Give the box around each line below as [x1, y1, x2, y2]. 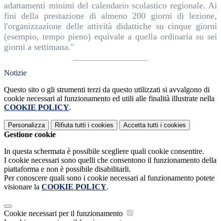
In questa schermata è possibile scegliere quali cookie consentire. [4, 147, 204, 155]
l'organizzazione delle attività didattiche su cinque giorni [4, 21, 217, 31]
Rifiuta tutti [55, 121, 86, 129]
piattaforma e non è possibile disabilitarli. [4, 164, 131, 173]
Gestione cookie [4, 130, 56, 139]
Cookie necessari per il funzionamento [4, 209, 125, 218]
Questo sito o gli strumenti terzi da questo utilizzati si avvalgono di [4, 85, 210, 94]
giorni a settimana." [4, 41, 76, 52]
